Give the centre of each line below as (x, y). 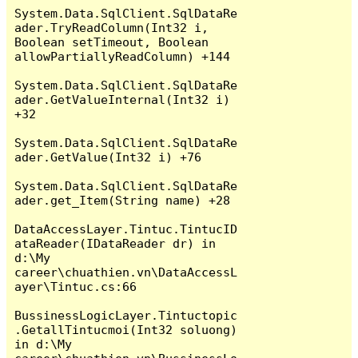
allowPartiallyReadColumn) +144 (123, 56)
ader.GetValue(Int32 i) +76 (108, 157)
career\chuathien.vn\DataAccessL (126, 272)
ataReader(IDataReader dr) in (115, 243)
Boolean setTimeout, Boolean (112, 42)
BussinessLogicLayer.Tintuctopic (126, 315)
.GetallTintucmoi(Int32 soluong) (126, 329)
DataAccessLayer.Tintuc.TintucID (126, 229)
